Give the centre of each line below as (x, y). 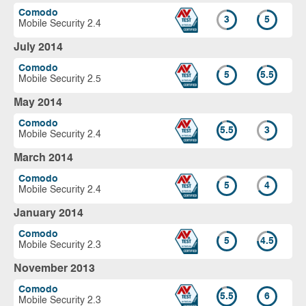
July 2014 (38, 47)
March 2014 (43, 158)
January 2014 (48, 213)
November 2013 (54, 269)
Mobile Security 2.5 (60, 79)
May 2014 (38, 103)
